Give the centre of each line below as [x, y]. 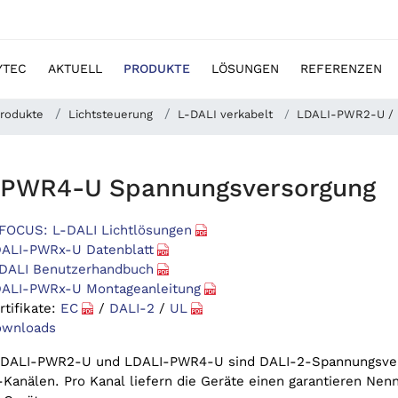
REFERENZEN [341, 68]
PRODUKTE [157, 68]
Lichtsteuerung [110, 114]
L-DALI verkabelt [225, 114]
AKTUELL [75, 68]
